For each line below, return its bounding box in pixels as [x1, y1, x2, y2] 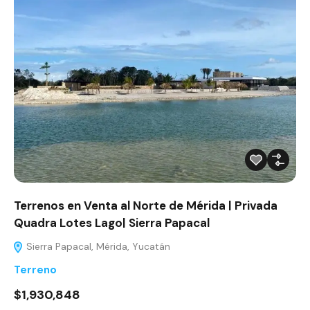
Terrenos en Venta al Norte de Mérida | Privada [14, 198, 277, 214]
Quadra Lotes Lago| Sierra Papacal [14, 215, 210, 231]
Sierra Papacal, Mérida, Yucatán [24, 240, 170, 253]
